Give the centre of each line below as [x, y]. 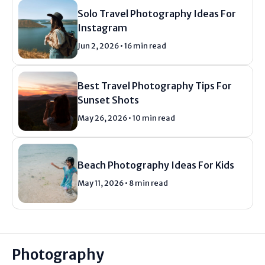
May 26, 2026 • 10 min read [126, 118]
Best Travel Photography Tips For [155, 86]
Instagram [102, 28]
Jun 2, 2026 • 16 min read [122, 46]
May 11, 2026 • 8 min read [123, 183]
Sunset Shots [108, 100]
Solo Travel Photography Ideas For [157, 14]
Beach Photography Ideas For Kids [156, 165]
